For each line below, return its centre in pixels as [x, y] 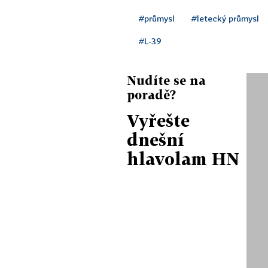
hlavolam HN [183, 159]
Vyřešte [158, 121]
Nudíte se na [166, 80]
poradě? [151, 95]
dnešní [156, 140]
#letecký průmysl [225, 19]
